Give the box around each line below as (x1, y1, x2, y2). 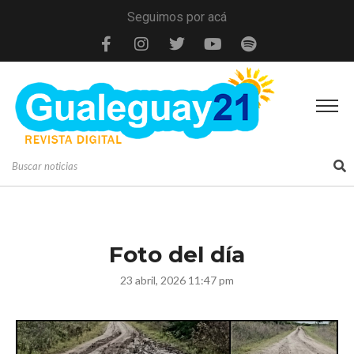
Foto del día (109, 240, 245, 268)
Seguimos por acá (127, 9, 227, 24)
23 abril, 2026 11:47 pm (120, 273, 234, 287)
